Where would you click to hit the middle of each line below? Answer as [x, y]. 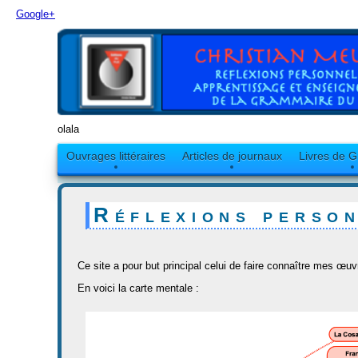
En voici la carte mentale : [138, 288]
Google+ [36, 14]
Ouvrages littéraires [115, 155]
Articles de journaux [232, 155]
